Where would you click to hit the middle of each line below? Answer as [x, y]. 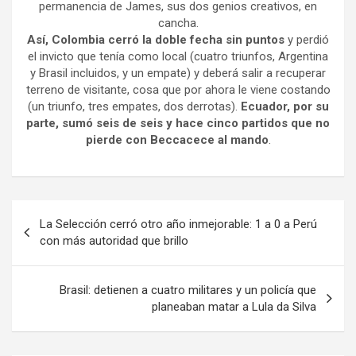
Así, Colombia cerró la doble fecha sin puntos [157, 39]
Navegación [64, 211]
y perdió [308, 39]
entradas [52, 262]
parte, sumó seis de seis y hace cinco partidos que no [178, 123]
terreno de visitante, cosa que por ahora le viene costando [178, 89]
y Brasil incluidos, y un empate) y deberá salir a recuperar [178, 73]
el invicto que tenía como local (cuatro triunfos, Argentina [178, 56]
